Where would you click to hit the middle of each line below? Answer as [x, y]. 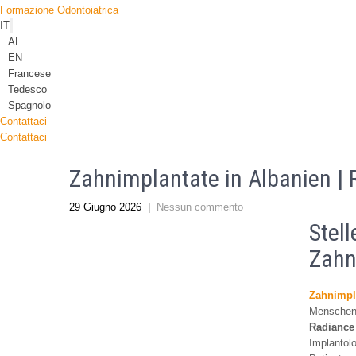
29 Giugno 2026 [105, 207]
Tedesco [27, 89]
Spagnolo [29, 105]
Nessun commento [200, 207]
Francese [29, 73]
